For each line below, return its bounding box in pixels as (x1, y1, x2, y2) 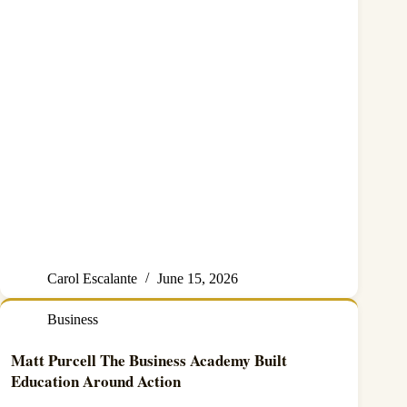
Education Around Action (11, 370, 181, 393)
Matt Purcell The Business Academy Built (11, 349, 287, 372)
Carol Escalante (47, 271, 137, 287)
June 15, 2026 (157, 271, 238, 287)
